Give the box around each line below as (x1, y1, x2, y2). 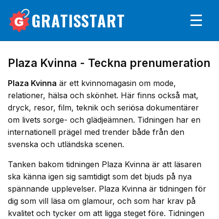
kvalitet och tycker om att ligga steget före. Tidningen (8, 208, 204, 218)
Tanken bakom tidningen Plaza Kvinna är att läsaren (8, 159, 201, 169)
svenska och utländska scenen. (8, 139, 124, 149)
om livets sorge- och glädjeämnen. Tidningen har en (8, 115, 200, 125)
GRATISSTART (31, 9, 125, 32)
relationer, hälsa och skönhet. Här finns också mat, (8, 90, 198, 100)
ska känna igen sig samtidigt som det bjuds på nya (8, 172, 192, 181)
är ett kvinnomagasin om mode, (57, 78, 176, 88)
